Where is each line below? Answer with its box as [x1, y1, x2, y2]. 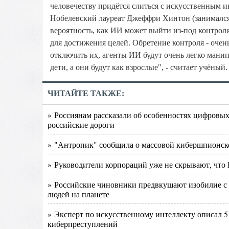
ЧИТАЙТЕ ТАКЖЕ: [48, 89, 124, 98]
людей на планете [48, 189, 109, 199]
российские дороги [48, 119, 114, 130]
